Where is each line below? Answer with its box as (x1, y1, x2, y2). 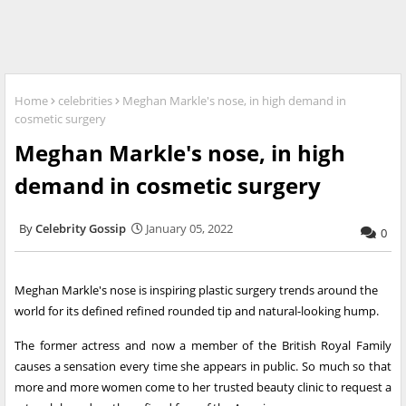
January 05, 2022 (146, 220, 233, 237)
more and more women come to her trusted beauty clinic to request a (14, 379, 391, 396)
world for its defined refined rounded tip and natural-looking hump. (14, 303, 379, 320)
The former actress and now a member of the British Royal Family (14, 337, 391, 354)
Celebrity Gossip (35, 220, 126, 237)
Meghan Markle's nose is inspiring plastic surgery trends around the (14, 282, 378, 299)
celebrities (58, 92, 112, 109)
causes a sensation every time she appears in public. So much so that (14, 358, 391, 375)
